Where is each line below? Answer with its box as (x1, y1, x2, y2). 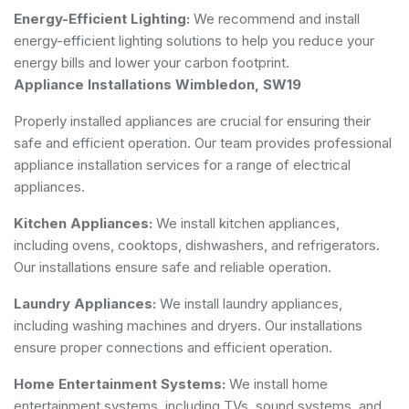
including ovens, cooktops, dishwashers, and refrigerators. (14, 236, 380, 254)
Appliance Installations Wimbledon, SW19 (14, 75, 301, 93)
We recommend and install (190, 9, 360, 27)
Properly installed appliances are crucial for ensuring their (14, 111, 371, 130)
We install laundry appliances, (156, 294, 342, 312)
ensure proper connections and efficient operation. (14, 338, 332, 356)
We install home (225, 374, 328, 393)
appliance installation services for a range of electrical (14, 155, 351, 173)
